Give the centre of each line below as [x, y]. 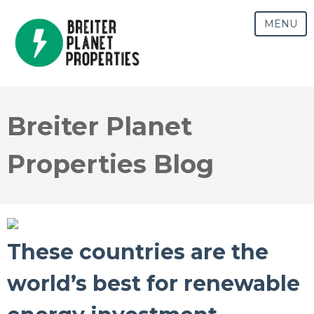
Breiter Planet [100, 126]
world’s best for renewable [153, 283]
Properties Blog [110, 164]
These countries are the [138, 252]
